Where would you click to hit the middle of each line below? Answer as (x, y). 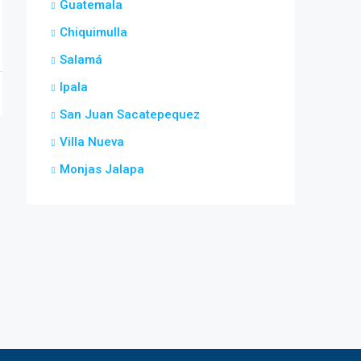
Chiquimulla (93, 32)
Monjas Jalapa (102, 169)
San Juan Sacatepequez (130, 114)
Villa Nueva (92, 142)
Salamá (81, 60)
